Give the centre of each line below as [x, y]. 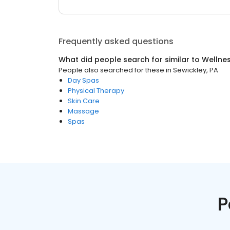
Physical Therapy [96, 91]
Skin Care [84, 101]
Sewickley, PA [196, 70]
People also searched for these [111, 70]
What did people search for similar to [130, 60]
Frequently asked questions [116, 41]
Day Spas [83, 80]
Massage [83, 111]
